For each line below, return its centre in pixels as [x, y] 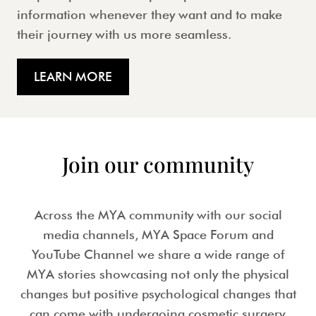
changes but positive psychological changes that [158, 294]
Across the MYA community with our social [158, 215]
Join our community [158, 165]
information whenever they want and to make [150, 15]
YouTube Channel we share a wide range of [158, 255]
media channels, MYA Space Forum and [158, 235]
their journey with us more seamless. [124, 35]
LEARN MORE [73, 77]
